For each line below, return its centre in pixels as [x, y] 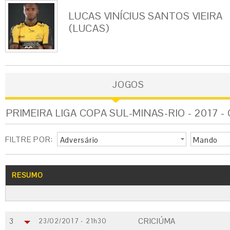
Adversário [79, 140]
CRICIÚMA [157, 221]
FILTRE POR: [29, 139]
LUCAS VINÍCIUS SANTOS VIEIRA [146, 16]
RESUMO [27, 175]
